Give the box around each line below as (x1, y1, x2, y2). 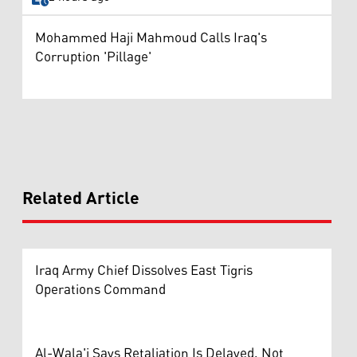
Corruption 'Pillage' (35, 43, 151, 71)
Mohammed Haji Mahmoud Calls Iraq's (35, 24, 267, 52)
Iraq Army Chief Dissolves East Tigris (35, 257, 253, 284)
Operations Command (35, 276, 166, 304)
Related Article (22, 182, 139, 216)
